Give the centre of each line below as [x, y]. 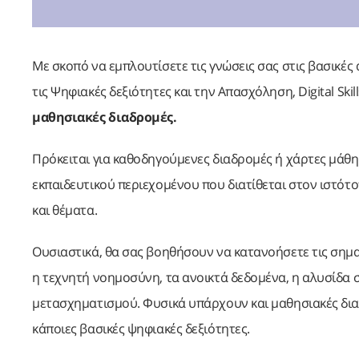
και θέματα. [65, 210]
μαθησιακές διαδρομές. [105, 117]
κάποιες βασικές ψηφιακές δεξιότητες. [141, 328]
